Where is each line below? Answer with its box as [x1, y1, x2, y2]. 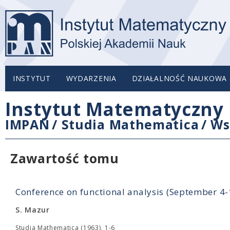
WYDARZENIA [66, 73, 117, 83]
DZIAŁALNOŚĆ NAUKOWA [131, 73, 227, 83]
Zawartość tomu [10, 149, 119, 167]
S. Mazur [15, 205, 50, 215]
